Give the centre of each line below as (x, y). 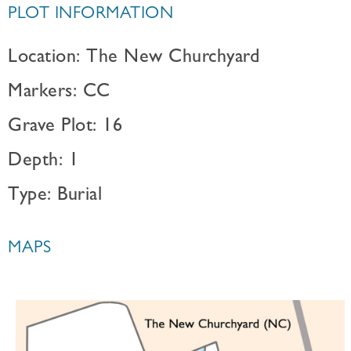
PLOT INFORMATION (90, 15)
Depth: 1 (43, 162)
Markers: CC (59, 93)
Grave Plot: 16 (65, 128)
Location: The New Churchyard (134, 59)
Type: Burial (55, 197)
